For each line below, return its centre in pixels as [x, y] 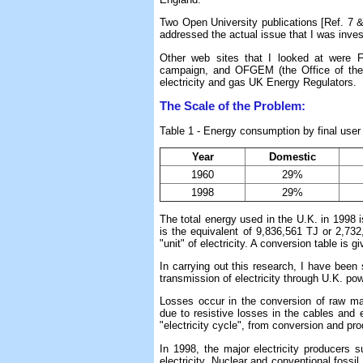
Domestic [292, 157]
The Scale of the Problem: [233, 107]
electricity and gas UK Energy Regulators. [258, 82]
